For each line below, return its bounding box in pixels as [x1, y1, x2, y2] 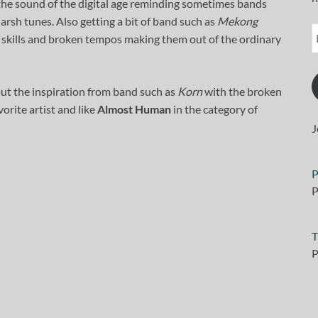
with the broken [202, 84, 282, 98]
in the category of [171, 102, 258, 116]
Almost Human [97, 102, 171, 116]
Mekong [217, 13, 258, 28]
